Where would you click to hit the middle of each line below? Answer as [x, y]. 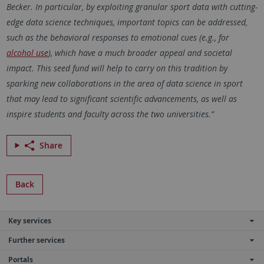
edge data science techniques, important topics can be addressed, [127, 22]
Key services [30, 220]
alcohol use [27, 52]
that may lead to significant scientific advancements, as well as [121, 98]
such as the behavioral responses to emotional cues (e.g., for [118, 37]
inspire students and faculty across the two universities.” [112, 114]
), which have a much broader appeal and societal [140, 52]
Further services [37, 240]
